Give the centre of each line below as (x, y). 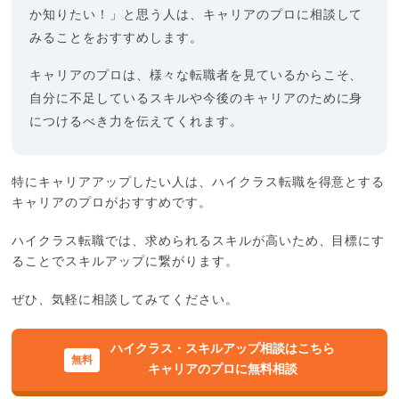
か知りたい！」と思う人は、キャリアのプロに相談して (196, 16)
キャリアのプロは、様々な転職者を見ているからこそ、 (196, 76)
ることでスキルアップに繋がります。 (125, 262)
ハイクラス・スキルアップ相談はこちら (222, 350)
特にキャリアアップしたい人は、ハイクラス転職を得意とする (199, 183)
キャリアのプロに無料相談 (222, 370)
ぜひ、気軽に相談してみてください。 (125, 301)
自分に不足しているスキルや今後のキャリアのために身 (196, 99)
